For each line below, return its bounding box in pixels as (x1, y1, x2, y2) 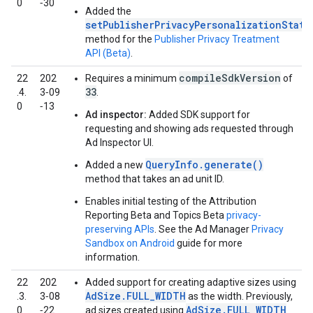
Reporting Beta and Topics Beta (85, 210, 226, 221)
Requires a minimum (85, 73, 179, 84)
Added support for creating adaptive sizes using (85, 277, 296, 288)
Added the (85, 6, 131, 17)
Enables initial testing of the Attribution (85, 196, 256, 207)
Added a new (85, 159, 145, 170)
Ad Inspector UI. (85, 137, 154, 148)
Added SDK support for (147, 109, 250, 120)
